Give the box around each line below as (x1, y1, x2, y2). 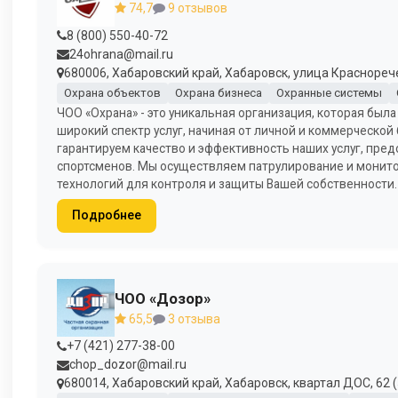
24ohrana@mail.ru (69, 46, 173, 61)
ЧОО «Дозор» (115, 289, 211, 307)
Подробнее (71, 208, 141, 223)
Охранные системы (275, 86, 382, 100)
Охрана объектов (63, 86, 161, 100)
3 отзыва (165, 311, 220, 326)
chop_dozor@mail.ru (69, 357, 187, 372)
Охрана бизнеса (174, 86, 262, 100)
